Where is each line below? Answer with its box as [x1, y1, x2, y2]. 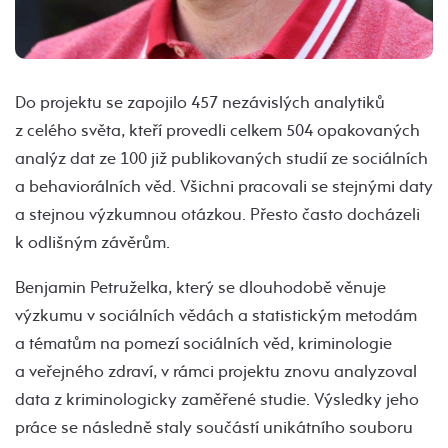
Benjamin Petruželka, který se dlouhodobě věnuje [15, 277, 386, 299]
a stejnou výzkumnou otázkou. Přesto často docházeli [15, 204, 420, 226]
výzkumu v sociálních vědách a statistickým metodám [15, 305, 417, 327]
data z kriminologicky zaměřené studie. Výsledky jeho [15, 389, 419, 411]
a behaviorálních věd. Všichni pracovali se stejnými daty [15, 176, 433, 198]
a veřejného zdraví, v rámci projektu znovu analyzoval [15, 361, 417, 383]
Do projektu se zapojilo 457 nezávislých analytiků [15, 92, 385, 114]
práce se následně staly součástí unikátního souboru [15, 417, 413, 439]
